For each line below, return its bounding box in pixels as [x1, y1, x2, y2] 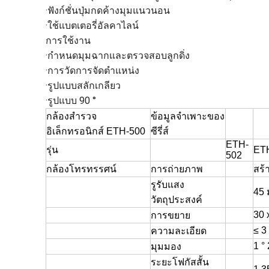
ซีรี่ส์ [151, 126, 169, 136]
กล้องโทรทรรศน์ [46, 164, 116, 174]
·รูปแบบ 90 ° [46, 95, 96, 106]
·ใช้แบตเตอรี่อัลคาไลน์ [46, 20, 139, 31]
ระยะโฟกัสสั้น [151, 257, 209, 267]
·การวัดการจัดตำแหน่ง [46, 65, 139, 76]
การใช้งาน [46, 35, 91, 46]
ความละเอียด [151, 226, 207, 236]
